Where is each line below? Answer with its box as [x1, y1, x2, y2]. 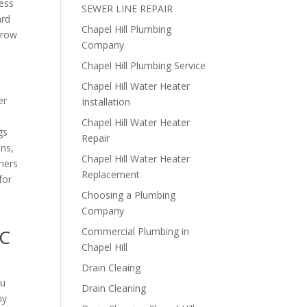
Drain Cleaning [82, 282, 147, 295]
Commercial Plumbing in [82, 225, 190, 238]
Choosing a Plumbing [82, 188, 176, 201]
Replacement [82, 168, 140, 181]
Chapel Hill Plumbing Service [82, 59, 206, 72]
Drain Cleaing [82, 261, 141, 274]
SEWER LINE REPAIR [82, 2, 173, 15]
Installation [82, 95, 131, 108]
